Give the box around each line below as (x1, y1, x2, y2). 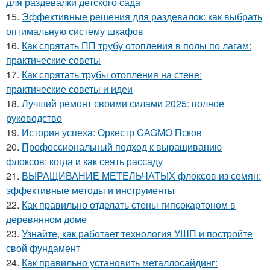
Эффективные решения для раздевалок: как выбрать (22, 10, 262, 24)
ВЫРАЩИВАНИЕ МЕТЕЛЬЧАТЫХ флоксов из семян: (22, 169, 261, 183)
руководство (6, 111, 62, 125)
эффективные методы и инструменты (6, 183, 175, 197)
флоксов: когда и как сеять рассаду (6, 154, 163, 168)
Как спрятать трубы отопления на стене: (22, 67, 202, 81)
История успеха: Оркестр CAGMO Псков (22, 125, 202, 139)
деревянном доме (6, 212, 87, 226)
